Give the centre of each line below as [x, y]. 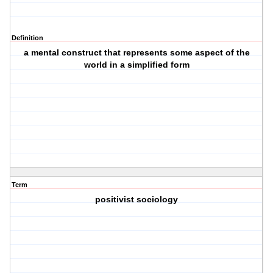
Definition [27, 38]
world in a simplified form [136, 65]
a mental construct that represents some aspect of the [136, 53]
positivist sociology [137, 200]
